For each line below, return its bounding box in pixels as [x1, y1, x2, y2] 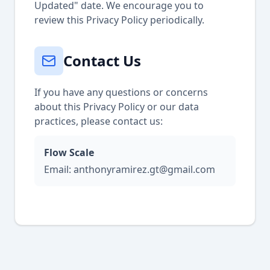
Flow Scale [44, 146, 94, 159]
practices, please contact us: [34, 115, 163, 128]
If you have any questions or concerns [34, 86, 208, 99]
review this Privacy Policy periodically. [34, 13, 204, 27]
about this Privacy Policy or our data [34, 100, 199, 113]
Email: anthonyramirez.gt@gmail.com [44, 163, 215, 176]
